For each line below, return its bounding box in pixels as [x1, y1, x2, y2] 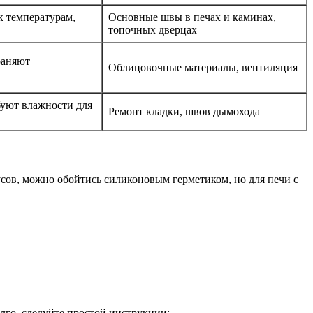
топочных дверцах [108, 24, 197, 36]
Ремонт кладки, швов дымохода [108, 105, 260, 118]
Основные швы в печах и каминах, [108, 11, 276, 24]
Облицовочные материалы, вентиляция [108, 61, 298, 74]
